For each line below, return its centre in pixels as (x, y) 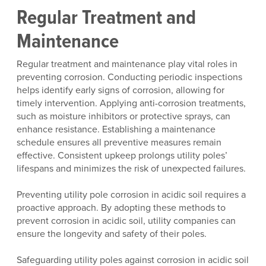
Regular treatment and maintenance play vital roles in (127, 64)
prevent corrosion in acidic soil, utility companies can (126, 220)
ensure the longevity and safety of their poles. (112, 233)
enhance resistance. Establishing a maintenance (116, 129)
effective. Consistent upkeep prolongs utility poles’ (122, 155)
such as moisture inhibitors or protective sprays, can (123, 116)
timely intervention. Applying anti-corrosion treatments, (131, 103)
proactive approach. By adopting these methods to (121, 207)
